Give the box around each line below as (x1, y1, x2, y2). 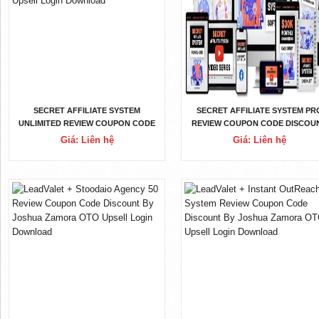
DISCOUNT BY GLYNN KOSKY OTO (20, 132, 154, 141)
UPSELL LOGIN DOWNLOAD (33, 145, 142, 154)
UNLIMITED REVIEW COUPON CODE (19, 119, 156, 128)
